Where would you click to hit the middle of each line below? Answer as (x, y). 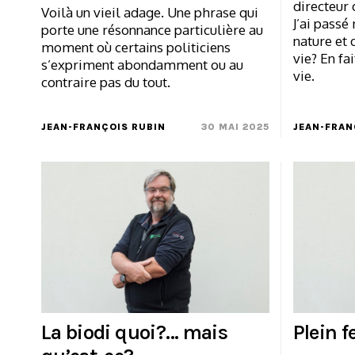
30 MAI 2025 (235, 126)
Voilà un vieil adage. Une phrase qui (150, 12)
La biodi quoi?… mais (135, 333)
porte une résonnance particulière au (152, 29)
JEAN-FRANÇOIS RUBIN (103, 126)
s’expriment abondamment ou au (142, 64)
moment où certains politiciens (136, 47)
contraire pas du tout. (106, 82)
